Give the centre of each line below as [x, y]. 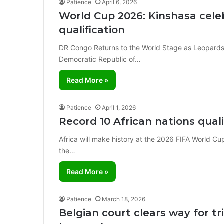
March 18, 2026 [124, 199]
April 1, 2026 [119, 108]
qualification [92, 30]
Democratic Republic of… [100, 59]
